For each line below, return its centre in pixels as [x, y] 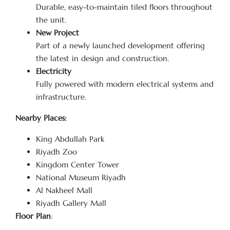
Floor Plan [33, 216]
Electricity [54, 71]
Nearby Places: [41, 118]
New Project [57, 33]
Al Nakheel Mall [64, 190]
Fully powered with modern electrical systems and [125, 84]
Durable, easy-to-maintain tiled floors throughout [124, 7]
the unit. [51, 20]
